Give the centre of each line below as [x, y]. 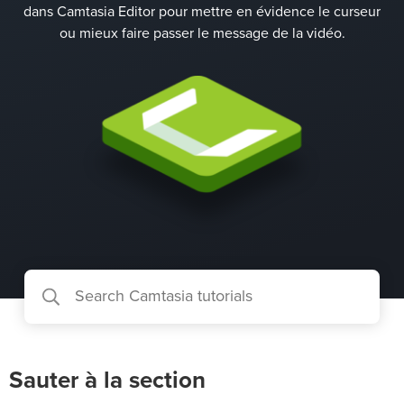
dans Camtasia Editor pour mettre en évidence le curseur [202, 12]
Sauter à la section [107, 381]
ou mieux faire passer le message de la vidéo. [202, 33]
